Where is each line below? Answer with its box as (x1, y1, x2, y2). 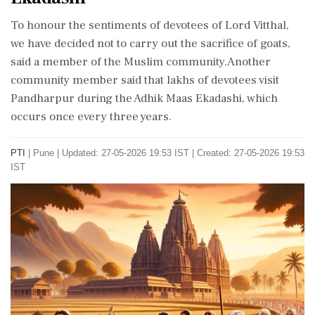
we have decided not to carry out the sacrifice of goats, (11, 36, 290, 51)
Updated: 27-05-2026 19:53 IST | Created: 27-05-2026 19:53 (62, 148, 304, 158)
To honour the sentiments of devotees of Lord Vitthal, (11, 18, 289, 33)
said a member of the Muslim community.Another (11, 54, 271, 70)
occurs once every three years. (11, 109, 172, 124)
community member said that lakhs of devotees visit (11, 72, 279, 88)
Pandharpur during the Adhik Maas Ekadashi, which (11, 91, 278, 106)
